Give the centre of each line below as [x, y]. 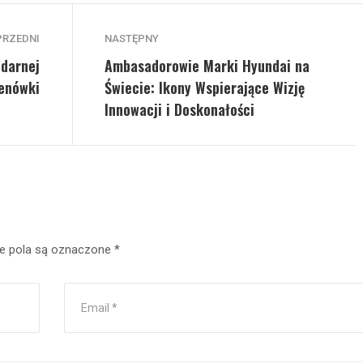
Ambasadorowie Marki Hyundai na [207, 65]
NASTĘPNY [132, 38]
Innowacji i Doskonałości [179, 109]
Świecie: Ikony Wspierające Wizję [205, 87]
